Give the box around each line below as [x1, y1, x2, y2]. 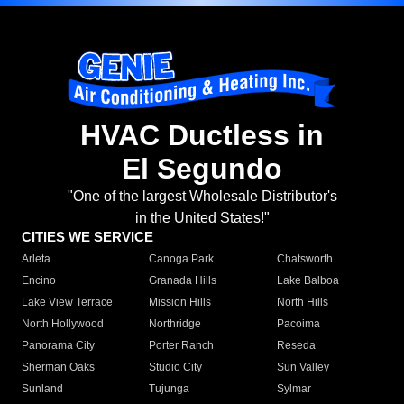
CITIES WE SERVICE [22, 229, 153, 245]
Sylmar [276, 382, 311, 396]
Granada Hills [149, 274, 217, 288]
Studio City [149, 361, 203, 374]
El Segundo [122, 152, 282, 186]
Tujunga [149, 382, 190, 396]
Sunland [22, 382, 63, 396]
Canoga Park [149, 252, 215, 266]
